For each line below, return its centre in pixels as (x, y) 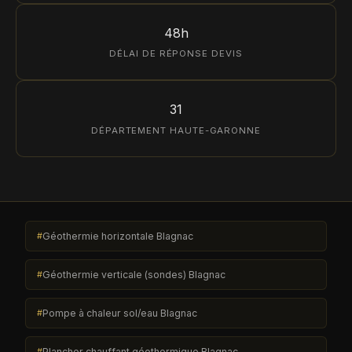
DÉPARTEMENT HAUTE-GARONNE (176, 131)
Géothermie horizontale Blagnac (118, 236)
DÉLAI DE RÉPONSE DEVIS (176, 54)
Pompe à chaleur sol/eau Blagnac (120, 313)
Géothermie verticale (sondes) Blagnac (134, 274)
